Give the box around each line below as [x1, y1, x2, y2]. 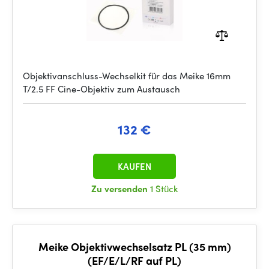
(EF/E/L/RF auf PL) [88, 253, 181, 268]
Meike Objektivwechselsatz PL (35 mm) [38, 239, 231, 254]
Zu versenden [91, 182, 150, 195]
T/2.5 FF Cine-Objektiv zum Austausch [23, 82, 180, 95]
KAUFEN [118, 160, 151, 173]
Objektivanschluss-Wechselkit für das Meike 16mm [23, 69, 231, 82]
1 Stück [150, 182, 178, 195]
